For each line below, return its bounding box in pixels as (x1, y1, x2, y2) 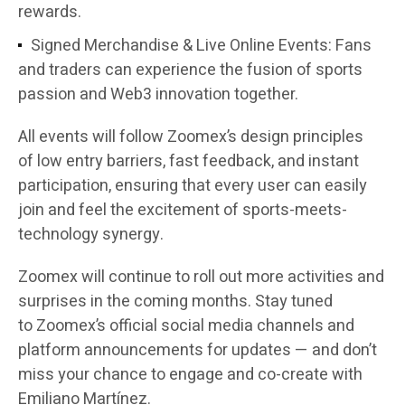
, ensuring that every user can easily (108, 174, 367, 199)
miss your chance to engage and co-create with (18, 363, 363, 388)
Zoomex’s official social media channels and (36, 314, 354, 339)
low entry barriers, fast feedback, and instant (37, 149, 359, 174)
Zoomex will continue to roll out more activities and (18, 265, 384, 290)
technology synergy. (18, 222, 164, 248)
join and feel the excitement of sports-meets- (18, 198, 347, 223)
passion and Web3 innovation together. (18, 82, 298, 108)
